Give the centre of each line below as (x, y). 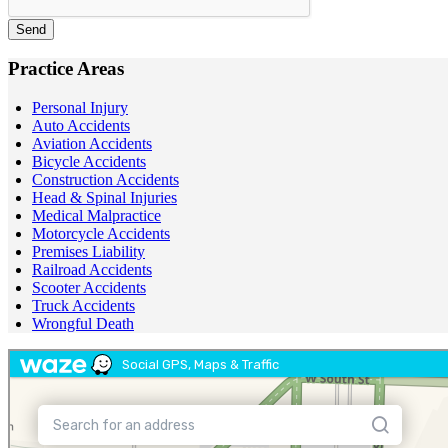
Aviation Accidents (92, 144)
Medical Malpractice (96, 216)
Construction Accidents (105, 180)
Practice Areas (66, 69)
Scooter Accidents (89, 288)
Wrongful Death (83, 324)
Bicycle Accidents (89, 162)
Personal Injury (80, 108)
